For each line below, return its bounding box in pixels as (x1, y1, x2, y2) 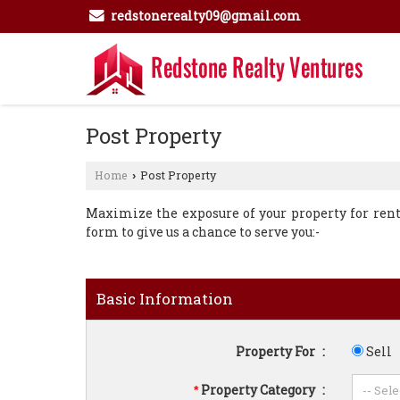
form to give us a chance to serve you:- (86, 223, 320, 240)
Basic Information (96, 288, 233, 309)
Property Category (198, 381, 319, 398)
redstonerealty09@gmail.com (111, 7, 301, 24)
